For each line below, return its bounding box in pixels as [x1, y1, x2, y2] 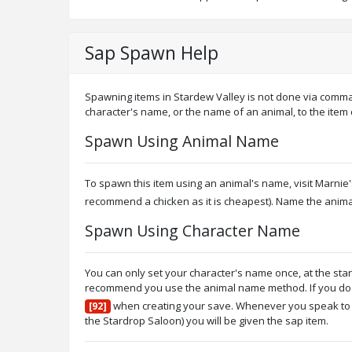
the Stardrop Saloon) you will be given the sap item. [85, 313, 328, 328]
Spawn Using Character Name [85, 219, 300, 241]
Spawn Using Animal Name [85, 130, 279, 152]
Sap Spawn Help [85, 40, 218, 65]
